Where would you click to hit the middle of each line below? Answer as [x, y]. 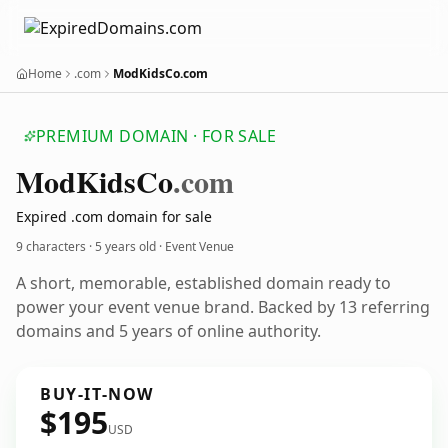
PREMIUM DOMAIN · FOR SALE [156, 136]
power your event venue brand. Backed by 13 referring [223, 307]
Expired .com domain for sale [114, 216]
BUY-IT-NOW [97, 394]
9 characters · [55, 246]
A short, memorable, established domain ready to [203, 283]
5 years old [125, 246]
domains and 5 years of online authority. [168, 331]
